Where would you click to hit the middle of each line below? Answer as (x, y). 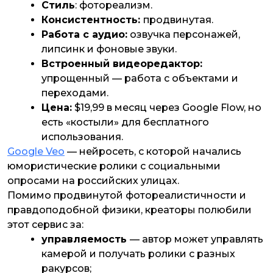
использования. (85, 137)
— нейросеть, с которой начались (153, 152)
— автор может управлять (197, 239)
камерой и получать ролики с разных (138, 254)
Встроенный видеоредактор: (122, 64)
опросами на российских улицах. (94, 181)
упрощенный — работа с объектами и (140, 79)
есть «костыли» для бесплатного (125, 122)
